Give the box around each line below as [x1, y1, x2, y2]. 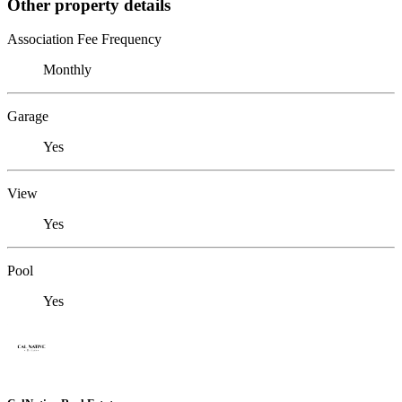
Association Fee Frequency [7, 31, 162, 48]
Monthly [43, 62, 92, 78]
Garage [7, 109, 48, 125]
